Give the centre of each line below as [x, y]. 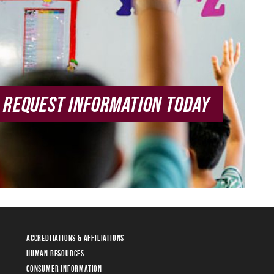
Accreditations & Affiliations [76, 238]
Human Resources [55, 253]
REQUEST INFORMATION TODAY [106, 104]
